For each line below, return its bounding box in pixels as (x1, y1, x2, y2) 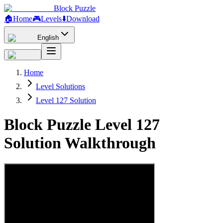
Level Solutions (36, 82, 85, 91)
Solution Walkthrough (4, 134, 156, 152)
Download (66, 14, 100, 23)
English (37, 34, 59, 41)
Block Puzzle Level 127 (4, 115, 160, 134)
